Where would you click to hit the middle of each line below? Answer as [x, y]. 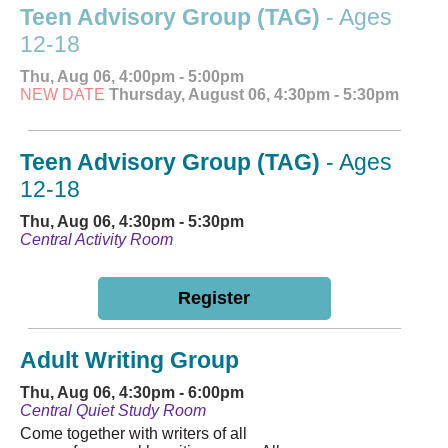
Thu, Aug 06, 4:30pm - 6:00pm [132, 393]
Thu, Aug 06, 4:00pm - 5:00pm [132, 77]
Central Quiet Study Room [113, 411]
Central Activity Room [96, 240]
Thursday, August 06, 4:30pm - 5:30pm [252, 95]
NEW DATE [62, 95]
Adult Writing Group [129, 360]
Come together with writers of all [133, 434]
